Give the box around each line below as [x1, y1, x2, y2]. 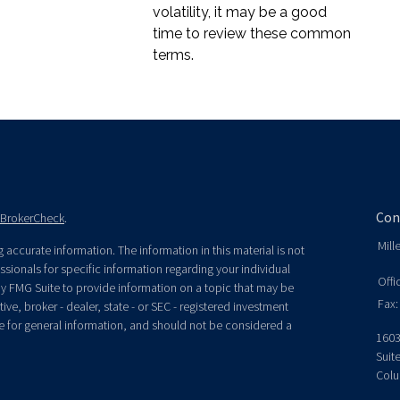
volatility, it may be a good [153, 4, 327, 21]
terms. [153, 46, 194, 63]
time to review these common [153, 25, 351, 42]
